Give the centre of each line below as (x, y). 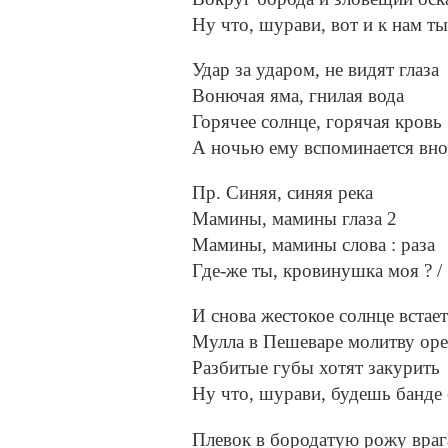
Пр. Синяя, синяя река (282, 193)
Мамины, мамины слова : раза (313, 245)
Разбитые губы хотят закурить (316, 368)
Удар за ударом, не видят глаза (315, 69)
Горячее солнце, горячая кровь (317, 121)
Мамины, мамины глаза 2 (294, 219)
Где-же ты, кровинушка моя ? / (317, 271)
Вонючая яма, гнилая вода (298, 95)
